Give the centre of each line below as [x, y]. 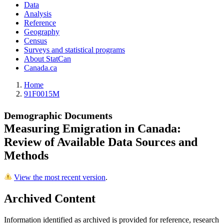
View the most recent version [60, 177]
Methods [26, 156]
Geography [42, 32]
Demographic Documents [58, 116]
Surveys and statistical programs [74, 50]
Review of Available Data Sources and [101, 142]
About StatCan [47, 59]
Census [35, 41]
